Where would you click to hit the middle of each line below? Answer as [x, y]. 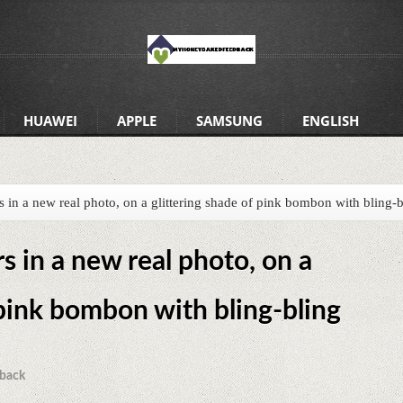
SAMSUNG [229, 121]
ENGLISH [330, 121]
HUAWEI [50, 121]
